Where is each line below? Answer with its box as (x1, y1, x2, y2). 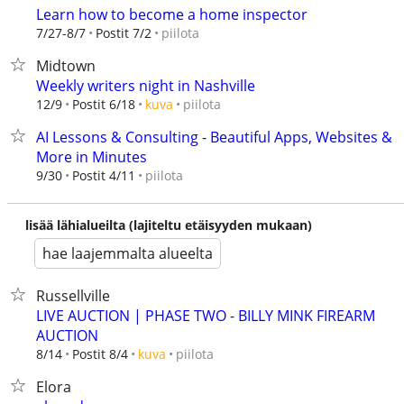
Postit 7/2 (96, 24, 151, 41)
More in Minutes (36, 147, 147, 167)
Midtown (36, 56, 96, 76)
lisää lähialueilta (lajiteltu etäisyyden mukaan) (25, 216, 312, 234)
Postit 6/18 (72, 96, 135, 113)
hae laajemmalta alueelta (42, 243, 213, 263)
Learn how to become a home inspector (36, 5, 308, 24)
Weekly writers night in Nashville (36, 76, 255, 96)
